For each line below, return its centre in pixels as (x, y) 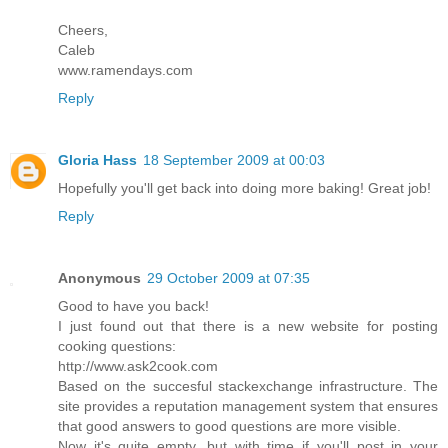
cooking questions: (117, 346)
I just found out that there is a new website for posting (248, 326)
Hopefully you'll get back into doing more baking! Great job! (244, 188)
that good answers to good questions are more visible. (229, 426)
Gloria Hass (97, 160)
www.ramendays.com (125, 70)
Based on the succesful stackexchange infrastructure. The (248, 386)
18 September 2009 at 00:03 (234, 160)
